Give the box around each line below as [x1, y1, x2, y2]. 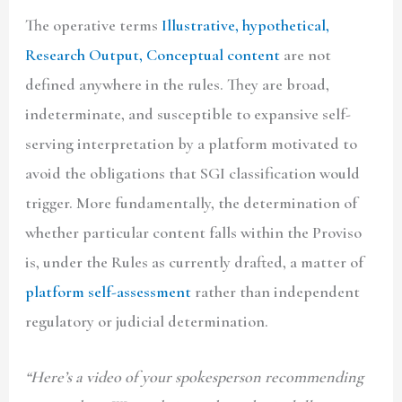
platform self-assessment [25, 281, 192, 301]
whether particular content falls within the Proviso [25, 222, 363, 242]
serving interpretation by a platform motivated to [25, 133, 358, 153]
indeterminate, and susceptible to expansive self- [25, 103, 352, 124]
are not [280, 44, 332, 65]
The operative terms [25, 14, 159, 35]
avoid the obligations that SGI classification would [25, 162, 361, 183]
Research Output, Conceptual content [25, 44, 281, 65]
